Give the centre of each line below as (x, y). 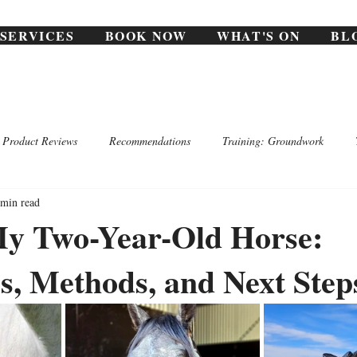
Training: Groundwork (273, 140)
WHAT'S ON (259, 35)
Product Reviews (40, 140)
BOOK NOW (146, 35)
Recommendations (150, 140)
